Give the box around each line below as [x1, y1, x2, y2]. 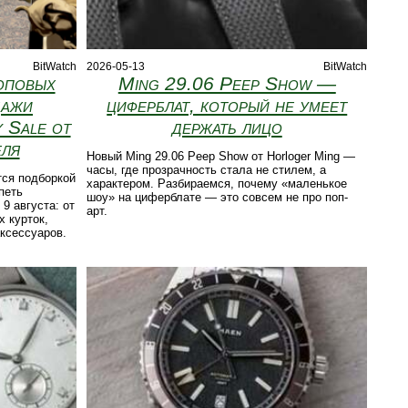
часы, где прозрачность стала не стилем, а [87, 163, 327, 178]
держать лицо [171, 117, 282, 138]
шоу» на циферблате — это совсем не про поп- [87, 190, 349, 205]
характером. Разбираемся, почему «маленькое [87, 177, 348, 191]
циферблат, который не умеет [107, 95, 348, 117]
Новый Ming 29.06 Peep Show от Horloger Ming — [87, 149, 356, 164]
